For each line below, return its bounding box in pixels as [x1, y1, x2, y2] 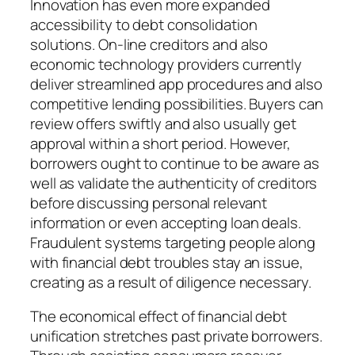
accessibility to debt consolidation [30, 13, 258, 35]
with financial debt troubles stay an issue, [30, 251, 303, 273]
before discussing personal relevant [30, 192, 267, 213]
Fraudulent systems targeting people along [30, 231, 315, 253]
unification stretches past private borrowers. [30, 326, 323, 347]
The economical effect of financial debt [30, 306, 288, 327]
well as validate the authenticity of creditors [30, 172, 318, 193]
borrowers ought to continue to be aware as [30, 152, 319, 174]
